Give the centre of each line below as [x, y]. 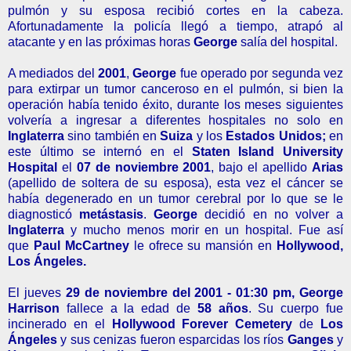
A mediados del [53, 73]
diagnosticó [44, 214]
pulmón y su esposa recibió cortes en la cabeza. [175, 10]
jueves [45, 292]
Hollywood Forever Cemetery [206, 324]
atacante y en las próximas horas [101, 42]
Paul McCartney [81, 245]
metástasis [112, 214]
